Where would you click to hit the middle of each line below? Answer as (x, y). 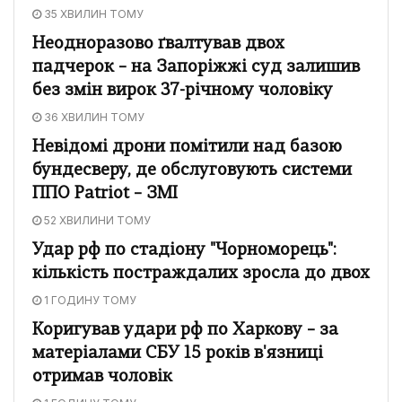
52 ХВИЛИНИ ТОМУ (96, 220)
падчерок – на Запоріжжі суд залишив (196, 67)
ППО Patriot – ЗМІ (105, 194)
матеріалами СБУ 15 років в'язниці (178, 354)
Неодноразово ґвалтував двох (158, 44)
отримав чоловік (102, 377)
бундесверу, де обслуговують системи (192, 170)
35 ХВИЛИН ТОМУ (92, 13)
